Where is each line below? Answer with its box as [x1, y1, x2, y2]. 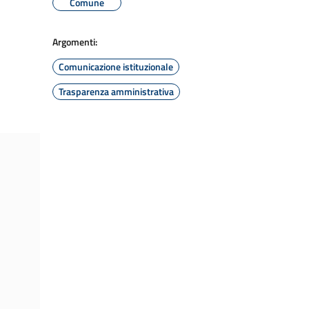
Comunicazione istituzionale [59, 59, 173, 74]
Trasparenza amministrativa [59, 84, 174, 99]
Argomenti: [52, 34, 97, 49]
